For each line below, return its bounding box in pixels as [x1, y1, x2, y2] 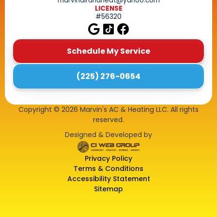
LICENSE [94, 3, 123, 13]
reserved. [93, 114, 124, 124]
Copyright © [18, 104, 62, 114]
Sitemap [94, 184, 123, 194]
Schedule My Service [67, 45, 150, 57]
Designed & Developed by [65, 129, 152, 139]
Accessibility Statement [67, 173, 150, 184]
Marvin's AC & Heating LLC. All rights [78, 104, 199, 114]
